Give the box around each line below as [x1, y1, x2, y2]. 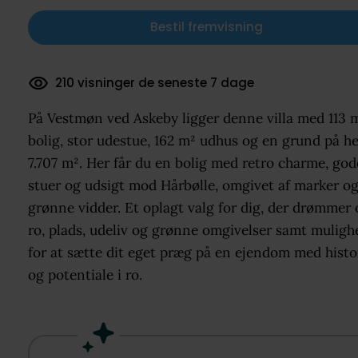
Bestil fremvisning [150, 18, 264, 36]
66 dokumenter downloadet [55, 74, 231, 91]
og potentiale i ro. [27, 265, 142, 284]
